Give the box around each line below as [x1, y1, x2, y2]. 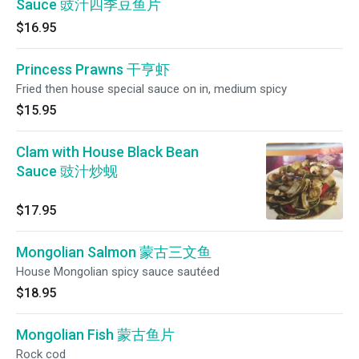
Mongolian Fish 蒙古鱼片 [16, 326, 175, 343]
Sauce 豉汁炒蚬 [16, 163, 118, 179]
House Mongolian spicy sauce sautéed [16, 264, 220, 279]
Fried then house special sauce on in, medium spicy [16, 82, 287, 96]
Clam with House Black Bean [16, 143, 199, 160]
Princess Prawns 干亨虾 [16, 61, 170, 78]
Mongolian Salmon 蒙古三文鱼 [16, 244, 212, 260]
